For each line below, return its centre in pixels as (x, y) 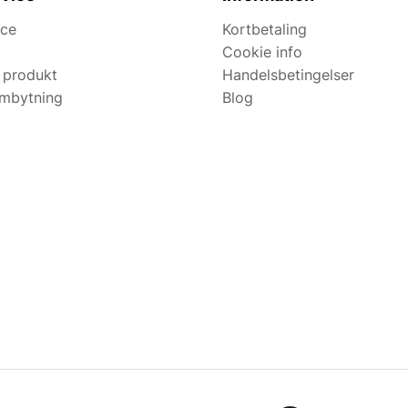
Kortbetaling (265, 30)
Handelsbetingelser (288, 75)
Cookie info (262, 52)
